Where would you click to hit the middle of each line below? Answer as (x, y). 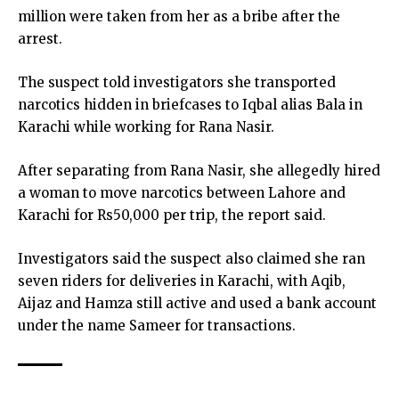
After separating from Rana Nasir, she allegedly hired (199, 171)
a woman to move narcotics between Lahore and (182, 193)
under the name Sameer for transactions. (157, 326)
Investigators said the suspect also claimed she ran (191, 259)
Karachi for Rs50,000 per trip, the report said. (172, 215)
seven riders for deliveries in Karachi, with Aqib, (182, 281)
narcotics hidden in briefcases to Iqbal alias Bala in (190, 105)
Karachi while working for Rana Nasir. (146, 127)
